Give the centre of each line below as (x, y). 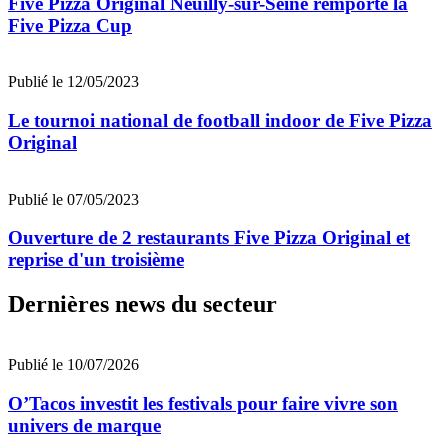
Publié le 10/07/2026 (73, 365)
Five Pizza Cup (70, 25)
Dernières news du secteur (142, 304)
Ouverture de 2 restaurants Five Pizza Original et (209, 238)
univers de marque (84, 425)
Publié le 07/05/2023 (73, 199)
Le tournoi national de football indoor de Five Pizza (220, 121)
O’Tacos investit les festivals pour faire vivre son (203, 403)
